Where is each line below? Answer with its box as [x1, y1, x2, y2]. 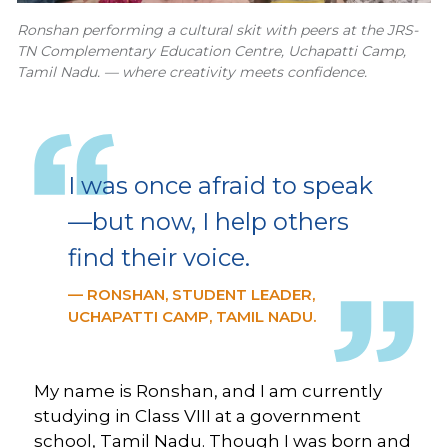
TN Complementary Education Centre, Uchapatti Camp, [17, 42, 406, 60]
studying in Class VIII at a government [34, 405, 361, 426]
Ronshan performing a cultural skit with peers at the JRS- [17, 21, 418, 39]
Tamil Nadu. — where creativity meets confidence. [17, 63, 367, 81]
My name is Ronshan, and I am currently [34, 380, 382, 401]
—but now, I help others [68, 207, 349, 236]
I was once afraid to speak [68, 171, 373, 200]
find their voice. [68, 243, 250, 272]
